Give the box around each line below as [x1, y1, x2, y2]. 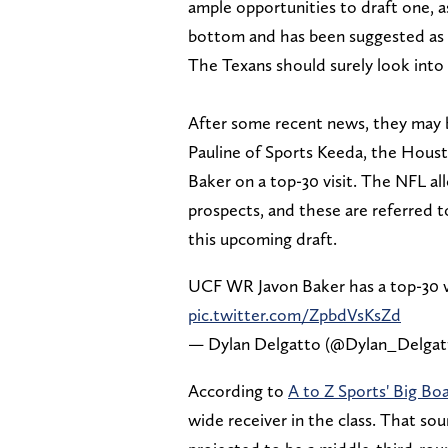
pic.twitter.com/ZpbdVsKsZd [188, 304, 401, 326]
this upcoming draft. [188, 228, 337, 250]
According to [188, 380, 288, 402]
